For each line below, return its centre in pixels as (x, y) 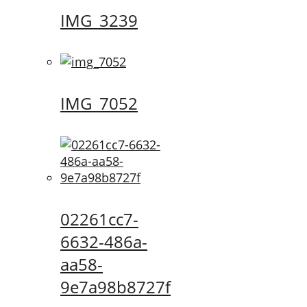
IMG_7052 (99, 103)
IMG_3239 (99, 21)
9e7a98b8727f (115, 286)
